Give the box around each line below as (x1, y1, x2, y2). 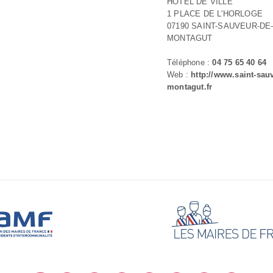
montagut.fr (167, 82, 213, 91)
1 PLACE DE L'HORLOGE (167, 9, 263, 18)
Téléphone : (167, 57, 213, 67)
